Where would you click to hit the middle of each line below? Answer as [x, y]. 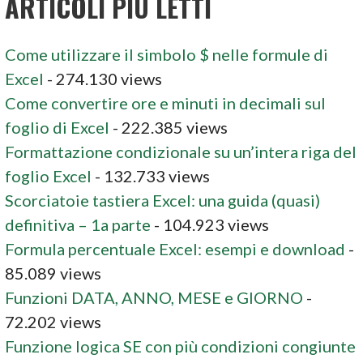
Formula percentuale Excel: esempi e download [175, 248]
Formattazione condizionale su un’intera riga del [181, 151]
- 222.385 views [169, 127]
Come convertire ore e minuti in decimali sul [166, 102]
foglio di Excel [58, 127]
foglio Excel [49, 175]
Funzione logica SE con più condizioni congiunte [181, 346]
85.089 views [53, 273]
